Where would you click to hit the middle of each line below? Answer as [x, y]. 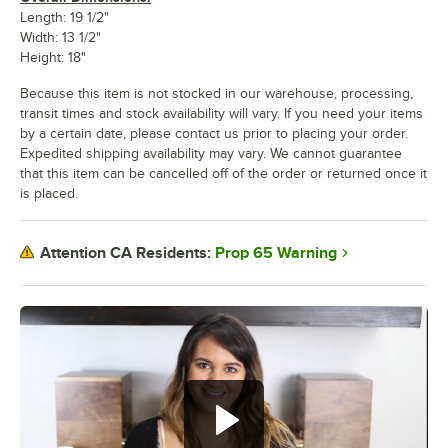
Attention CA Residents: [125, 253]
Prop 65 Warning [276, 252]
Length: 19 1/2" [64, 17]
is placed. [49, 193]
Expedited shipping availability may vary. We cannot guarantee [211, 153]
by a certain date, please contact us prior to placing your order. [214, 133]
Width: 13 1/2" [60, 37]
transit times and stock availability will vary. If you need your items [221, 113]
